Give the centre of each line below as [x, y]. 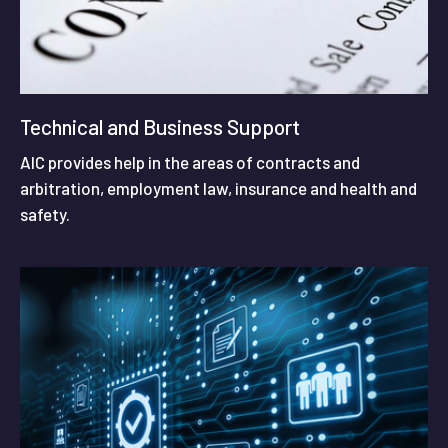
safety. [45, 213]
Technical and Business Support [160, 126]
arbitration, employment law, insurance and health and [218, 187]
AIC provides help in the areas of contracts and [190, 161]
